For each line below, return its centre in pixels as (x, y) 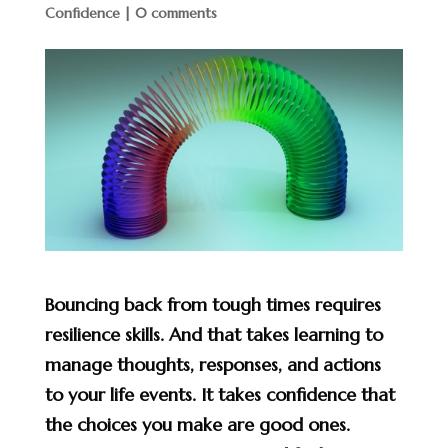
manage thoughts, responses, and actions (212, 364)
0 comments (175, 13)
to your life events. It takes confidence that (219, 394)
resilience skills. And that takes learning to (213, 334)
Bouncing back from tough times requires (212, 304)
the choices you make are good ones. (197, 424)
